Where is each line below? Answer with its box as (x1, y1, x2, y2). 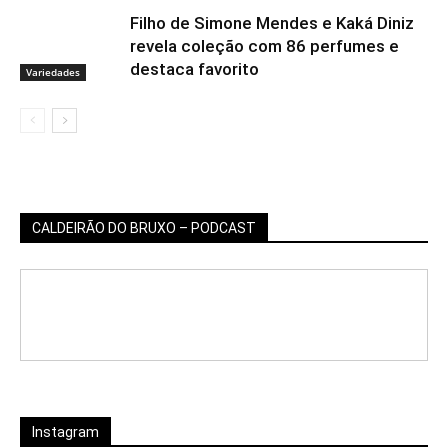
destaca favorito (130, 59, 259, 80)
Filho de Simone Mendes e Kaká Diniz (130, 13, 414, 34)
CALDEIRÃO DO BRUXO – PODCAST (32, 220, 256, 237)
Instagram (32, 424, 99, 441)
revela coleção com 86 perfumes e (130, 36, 399, 57)
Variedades (26, 65, 80, 80)
